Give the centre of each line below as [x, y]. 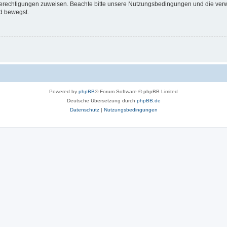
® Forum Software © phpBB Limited [136, 91]
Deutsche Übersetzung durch [102, 100]
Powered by [64, 91]
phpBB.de [148, 100]
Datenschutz [84, 109]
